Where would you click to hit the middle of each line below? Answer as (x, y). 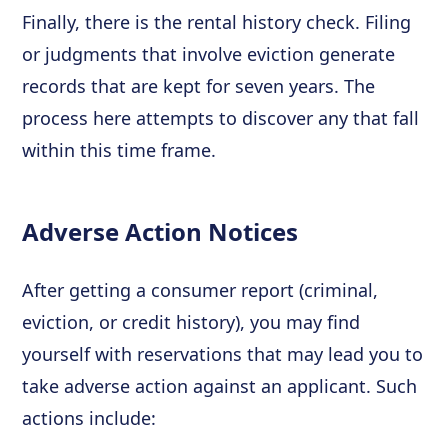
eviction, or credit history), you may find (191, 321)
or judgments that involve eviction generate (209, 53)
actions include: (89, 417)
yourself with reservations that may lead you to (223, 353)
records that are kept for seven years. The (199, 85)
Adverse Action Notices (160, 231)
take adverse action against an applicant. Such (220, 385)
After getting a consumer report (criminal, (200, 289)
